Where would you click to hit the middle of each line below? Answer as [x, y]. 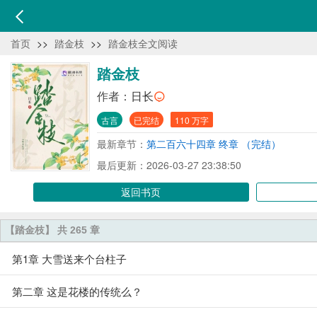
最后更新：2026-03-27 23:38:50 [169, 165]
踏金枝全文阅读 [143, 43]
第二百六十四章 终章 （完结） [214, 144]
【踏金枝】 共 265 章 [52, 230]
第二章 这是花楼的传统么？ [77, 291]
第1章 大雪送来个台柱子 [69, 259]
